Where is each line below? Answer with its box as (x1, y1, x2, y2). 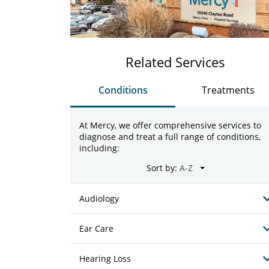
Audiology (79, 193, 119, 204)
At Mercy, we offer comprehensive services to (79, 119, 261, 131)
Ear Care (79, 223, 113, 234)
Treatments (201, 83, 255, 97)
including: (79, 142, 119, 154)
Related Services (125, 53, 225, 71)
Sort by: (146, 162, 177, 174)
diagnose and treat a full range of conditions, (79, 131, 261, 142)
